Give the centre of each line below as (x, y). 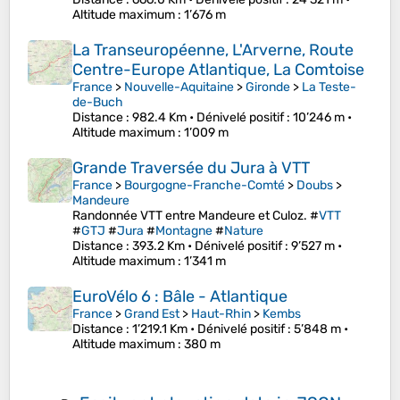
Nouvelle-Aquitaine (179, 87)
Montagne (184, 231)
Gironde (268, 87)
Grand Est (152, 314)
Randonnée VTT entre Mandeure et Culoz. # (196, 216)
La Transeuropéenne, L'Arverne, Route (213, 50)
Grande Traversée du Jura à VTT (191, 168)
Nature (244, 231)
